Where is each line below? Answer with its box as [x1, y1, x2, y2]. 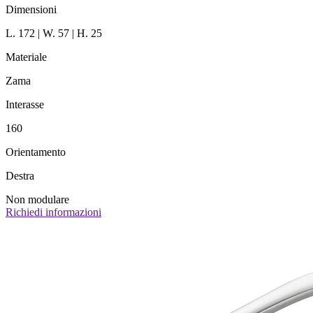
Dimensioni [6, 3, 57, 16]
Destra [6, 170, 34, 182]
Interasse [6, 99, 44, 111]
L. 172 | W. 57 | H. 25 [6, 27, 102, 40]
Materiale [6, 51, 47, 64]
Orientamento [6, 146, 66, 159]
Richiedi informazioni [6, 206, 101, 219]
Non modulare [6, 194, 69, 206]
